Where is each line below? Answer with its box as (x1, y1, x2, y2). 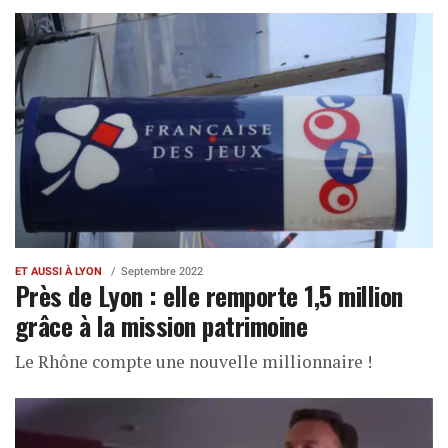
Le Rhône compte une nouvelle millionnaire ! (15, 350, 372, 374)
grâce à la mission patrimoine (15, 306, 308, 345)
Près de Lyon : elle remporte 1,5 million (15, 276, 403, 315)
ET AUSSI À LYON (15, 265, 102, 279)
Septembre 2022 (121, 265, 203, 279)
